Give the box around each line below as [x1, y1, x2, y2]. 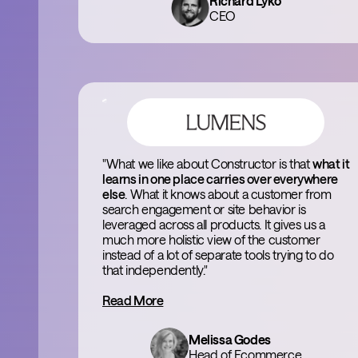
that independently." [102, 262, 208, 277]
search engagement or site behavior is [102, 201, 306, 217]
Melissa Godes [189, 332, 271, 347]
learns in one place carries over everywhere [102, 171, 338, 186]
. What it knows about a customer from [125, 186, 332, 201]
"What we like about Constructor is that [102, 156, 312, 171]
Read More [102, 292, 164, 308]
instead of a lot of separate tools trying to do [102, 247, 334, 262]
